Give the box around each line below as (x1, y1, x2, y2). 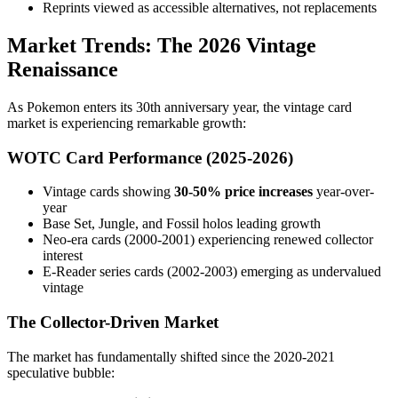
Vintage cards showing (43, 184, 174, 200)
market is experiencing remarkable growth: (7, 115, 246, 131)
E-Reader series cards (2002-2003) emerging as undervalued (43, 264, 381, 280)
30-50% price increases (174, 184, 313, 200)
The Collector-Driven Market (7, 313, 219, 332)
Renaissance (7, 58, 118, 82)
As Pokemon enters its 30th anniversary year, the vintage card (7, 99, 352, 115)
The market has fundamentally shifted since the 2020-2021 (7, 348, 335, 364)
